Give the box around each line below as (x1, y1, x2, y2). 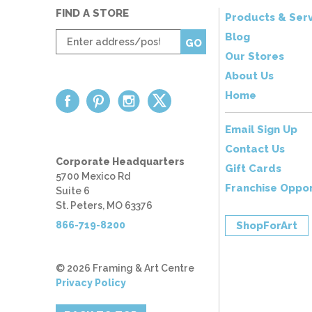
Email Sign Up (225, 123, 297, 136)
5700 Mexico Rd (56, 170, 130, 182)
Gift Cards (225, 162, 281, 175)
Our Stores (225, 49, 284, 63)
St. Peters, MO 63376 (56, 199, 153, 211)
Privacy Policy (56, 276, 126, 288)
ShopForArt (236, 219, 297, 232)
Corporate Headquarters (56, 155, 185, 167)
